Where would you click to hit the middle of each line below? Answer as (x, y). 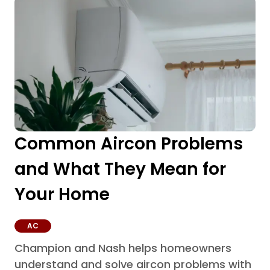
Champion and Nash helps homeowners (123, 248)
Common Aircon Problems (129, 143)
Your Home (62, 194)
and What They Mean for (120, 169)
